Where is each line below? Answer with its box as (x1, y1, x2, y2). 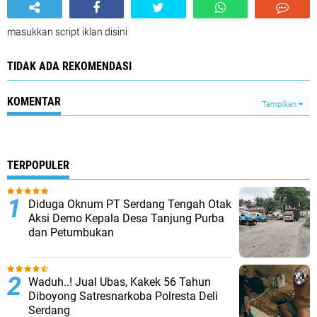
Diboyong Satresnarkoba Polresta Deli (28, 289, 218, 303)
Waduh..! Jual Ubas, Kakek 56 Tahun (28, 275, 211, 289)
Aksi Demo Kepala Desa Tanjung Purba (28, 212, 224, 225)
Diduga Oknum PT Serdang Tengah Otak (28, 197, 231, 211)
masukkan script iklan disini (7, 26, 127, 38)
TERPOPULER (7, 158, 69, 172)
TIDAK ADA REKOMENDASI (7, 59, 132, 73)
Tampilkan (262, 100, 299, 109)
